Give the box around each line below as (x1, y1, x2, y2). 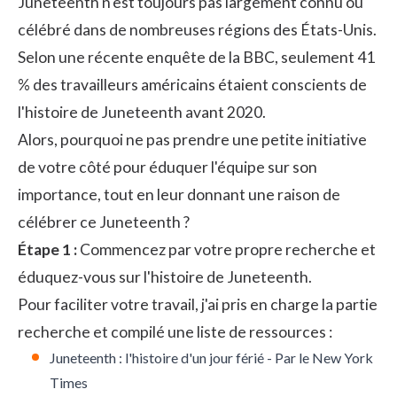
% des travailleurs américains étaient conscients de (18, 74, 367, 94)
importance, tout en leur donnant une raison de (18, 184, 340, 204)
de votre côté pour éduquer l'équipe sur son (18, 157, 317, 176)
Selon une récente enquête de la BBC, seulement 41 (18, 47, 375, 66)
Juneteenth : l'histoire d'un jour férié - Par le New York (50, 348, 373, 366)
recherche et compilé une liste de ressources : (18, 322, 332, 341)
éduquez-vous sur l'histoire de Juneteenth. (18, 267, 312, 286)
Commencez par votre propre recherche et (77, 239, 376, 259)
